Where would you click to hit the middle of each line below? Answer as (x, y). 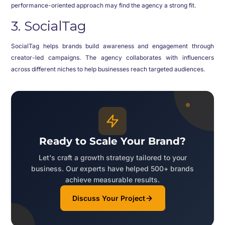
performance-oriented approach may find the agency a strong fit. (104, 5)
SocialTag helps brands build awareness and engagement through (113, 46)
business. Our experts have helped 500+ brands (113, 168)
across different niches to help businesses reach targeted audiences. (108, 69)
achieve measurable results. (113, 180)
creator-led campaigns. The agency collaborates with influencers (113, 58)
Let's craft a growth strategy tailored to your (113, 157)
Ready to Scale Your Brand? (113, 141)
